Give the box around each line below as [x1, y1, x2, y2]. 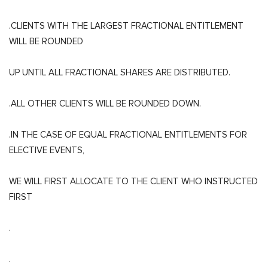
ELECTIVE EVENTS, [9, 144, 84, 156]
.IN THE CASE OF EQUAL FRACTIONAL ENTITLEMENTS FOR [9, 129, 247, 140]
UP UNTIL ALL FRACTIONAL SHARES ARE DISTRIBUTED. [9, 66, 230, 78]
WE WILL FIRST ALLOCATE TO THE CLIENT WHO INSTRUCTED [9, 175, 258, 187]
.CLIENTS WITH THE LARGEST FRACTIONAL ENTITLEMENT [9, 20, 243, 31]
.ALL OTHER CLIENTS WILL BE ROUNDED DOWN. [9, 98, 201, 109]
